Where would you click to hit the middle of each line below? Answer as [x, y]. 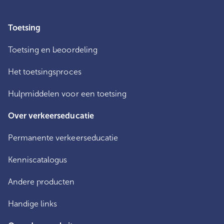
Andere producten [41, 181]
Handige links [33, 203]
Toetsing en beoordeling [53, 49]
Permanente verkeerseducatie [63, 137]
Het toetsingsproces [45, 71]
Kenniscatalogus [38, 159]
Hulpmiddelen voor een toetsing [67, 93]
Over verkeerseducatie [51, 115]
